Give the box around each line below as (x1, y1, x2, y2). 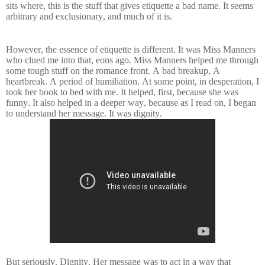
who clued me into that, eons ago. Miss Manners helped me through (6, 54, 258, 65)
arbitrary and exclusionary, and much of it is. (6, 11, 174, 21)
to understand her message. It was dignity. (6, 108, 167, 118)
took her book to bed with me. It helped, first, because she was (6, 86, 238, 97)
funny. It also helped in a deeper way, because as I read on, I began (6, 97, 256, 108)
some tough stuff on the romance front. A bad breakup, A (6, 65, 220, 76)
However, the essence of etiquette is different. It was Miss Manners (6, 44, 256, 54)
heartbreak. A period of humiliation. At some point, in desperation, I (6, 76, 259, 86)
